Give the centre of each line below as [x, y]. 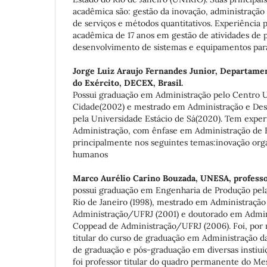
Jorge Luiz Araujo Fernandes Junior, [146, 71]
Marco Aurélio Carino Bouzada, [136, 178]
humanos [90, 154]
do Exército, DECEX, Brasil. [128, 83]
